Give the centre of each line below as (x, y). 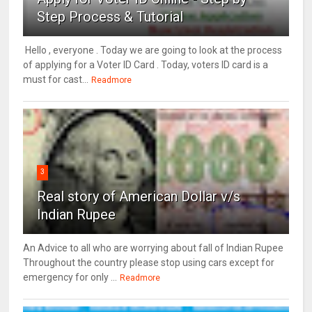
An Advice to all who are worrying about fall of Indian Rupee (154, 248)
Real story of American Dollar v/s (139, 197)
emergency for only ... (70, 278)
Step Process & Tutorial (110, 17)
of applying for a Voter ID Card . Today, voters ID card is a (146, 65)
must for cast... (56, 80)
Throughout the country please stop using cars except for (149, 263)
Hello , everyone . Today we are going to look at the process (153, 50)
